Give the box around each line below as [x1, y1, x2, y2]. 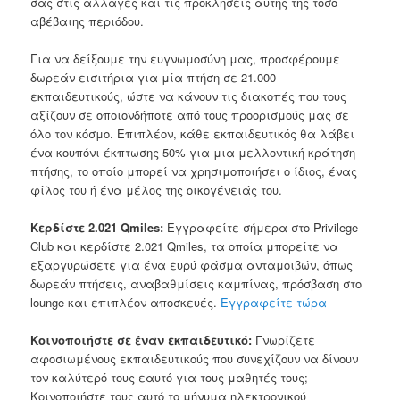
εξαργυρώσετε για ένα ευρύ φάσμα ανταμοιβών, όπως [30, 255, 354, 273]
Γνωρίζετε [255, 330, 316, 348]
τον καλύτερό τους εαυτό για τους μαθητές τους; [30, 368, 309, 386]
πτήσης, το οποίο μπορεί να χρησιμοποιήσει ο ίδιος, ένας [30, 162, 358, 179]
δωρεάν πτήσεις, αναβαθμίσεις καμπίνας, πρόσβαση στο [30, 274, 362, 292]
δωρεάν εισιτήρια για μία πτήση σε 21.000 [30, 68, 277, 86]
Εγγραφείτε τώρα [221, 293, 328, 311]
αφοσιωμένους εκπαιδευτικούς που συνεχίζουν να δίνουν [30, 349, 359, 367]
